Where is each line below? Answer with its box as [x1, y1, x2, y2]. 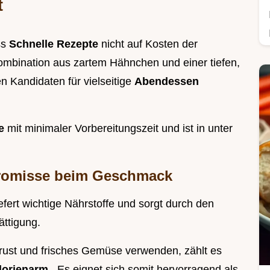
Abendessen [134, 75, 199, 88]
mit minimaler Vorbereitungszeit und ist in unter [7, 122, 233, 135]
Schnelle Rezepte [9, 38, 101, 51]
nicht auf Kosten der [101, 38, 198, 51]
